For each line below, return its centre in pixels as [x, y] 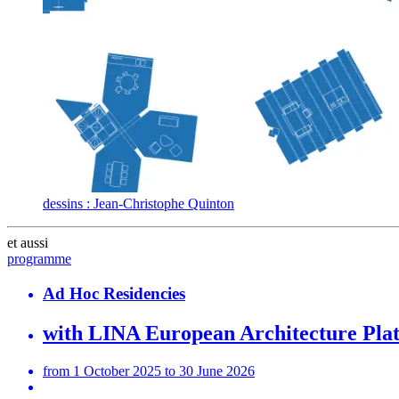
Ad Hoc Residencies [114, 293]
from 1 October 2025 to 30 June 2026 [149, 370]
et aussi [28, 243]
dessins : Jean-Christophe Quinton [138, 204]
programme [39, 259]
